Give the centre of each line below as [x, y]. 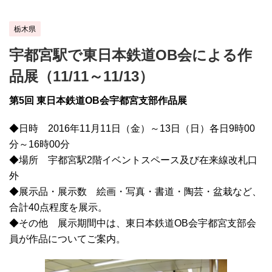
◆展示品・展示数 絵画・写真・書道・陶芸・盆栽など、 [135, 192]
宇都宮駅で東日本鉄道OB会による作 [131, 55]
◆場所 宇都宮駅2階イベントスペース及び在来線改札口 [133, 160]
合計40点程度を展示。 [58, 208]
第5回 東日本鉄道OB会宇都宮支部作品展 [98, 101]
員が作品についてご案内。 [67, 239]
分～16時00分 [39, 144]
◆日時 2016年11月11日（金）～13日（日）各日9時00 [132, 129]
